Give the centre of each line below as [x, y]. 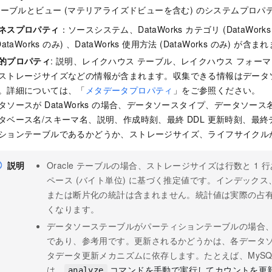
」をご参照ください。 [216, 90]
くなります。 [73, 209]
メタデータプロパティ [129, 90]
